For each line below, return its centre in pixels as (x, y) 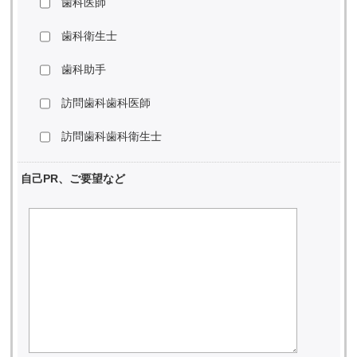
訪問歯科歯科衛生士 (111, 137)
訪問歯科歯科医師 (106, 103)
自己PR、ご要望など (73, 179)
